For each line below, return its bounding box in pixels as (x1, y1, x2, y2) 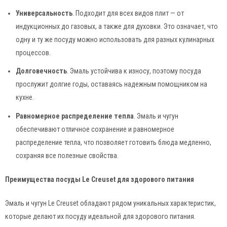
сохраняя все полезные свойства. (16, 152, 119, 160)
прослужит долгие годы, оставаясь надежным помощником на (16, 80, 207, 89)
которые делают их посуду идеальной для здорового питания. (5, 212, 196, 221)
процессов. (16, 48, 51, 57)
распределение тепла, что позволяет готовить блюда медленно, (16, 138, 211, 147)
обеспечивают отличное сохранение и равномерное (16, 125, 174, 134)
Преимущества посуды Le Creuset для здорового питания (5, 175, 194, 184)
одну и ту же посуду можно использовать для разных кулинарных (16, 35, 214, 44)
